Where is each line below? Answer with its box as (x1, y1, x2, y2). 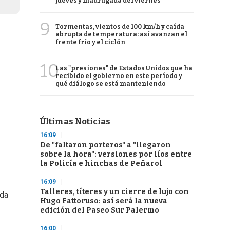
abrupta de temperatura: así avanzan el (55, 31, 187, 38)
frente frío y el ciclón (55, 39, 125, 46)
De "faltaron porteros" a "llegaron (40, 141, 171, 149)
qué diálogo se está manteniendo (55, 80, 166, 87)
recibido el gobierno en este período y (55, 72, 182, 80)
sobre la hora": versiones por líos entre (40, 150, 192, 159)
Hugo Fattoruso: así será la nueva (40, 197, 167, 205)
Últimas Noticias (40, 117, 110, 126)
